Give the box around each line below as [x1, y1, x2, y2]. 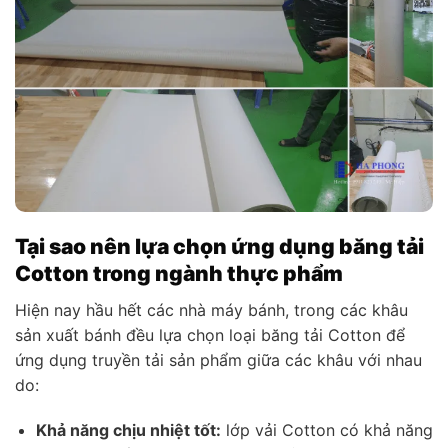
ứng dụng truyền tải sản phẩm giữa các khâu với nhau [15, 349, 422, 370]
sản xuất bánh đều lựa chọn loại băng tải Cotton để [15, 324, 405, 345]
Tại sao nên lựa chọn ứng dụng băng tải [15, 234, 424, 260]
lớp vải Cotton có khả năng [220, 420, 433, 441]
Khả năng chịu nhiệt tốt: [35, 420, 221, 441]
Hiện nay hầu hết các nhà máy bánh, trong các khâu [15, 299, 408, 320]
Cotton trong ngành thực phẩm [15, 261, 343, 287]
